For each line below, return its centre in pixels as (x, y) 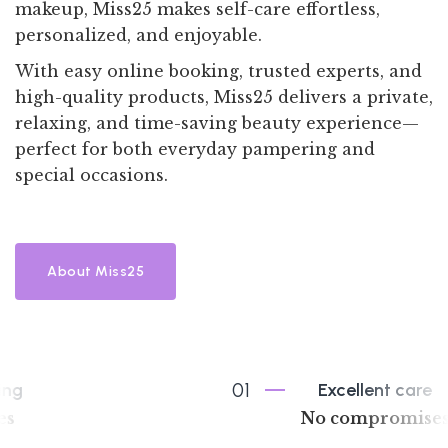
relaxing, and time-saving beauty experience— (217, 122)
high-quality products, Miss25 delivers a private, (224, 96)
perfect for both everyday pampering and (195, 148)
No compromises (273, 417)
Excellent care (273, 389)
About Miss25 (95, 271)
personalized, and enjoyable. (138, 34)
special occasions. (91, 174)
